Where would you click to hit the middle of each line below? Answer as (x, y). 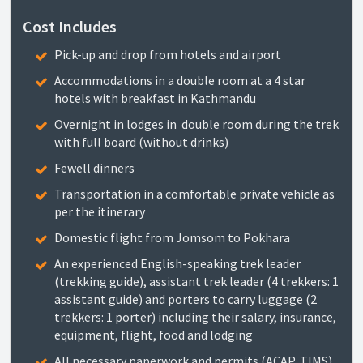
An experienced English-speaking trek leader (177, 263)
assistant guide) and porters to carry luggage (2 (186, 299)
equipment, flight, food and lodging (154, 335)
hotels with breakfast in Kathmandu (155, 98)
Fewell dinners (94, 168)
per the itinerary (100, 211)
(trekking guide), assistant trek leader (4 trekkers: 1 (196, 281)
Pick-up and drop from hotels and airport (168, 54)
